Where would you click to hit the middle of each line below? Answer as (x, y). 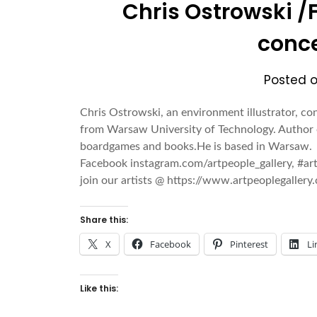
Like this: (99, 288)
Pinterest (249, 244)
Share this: (104, 219)
